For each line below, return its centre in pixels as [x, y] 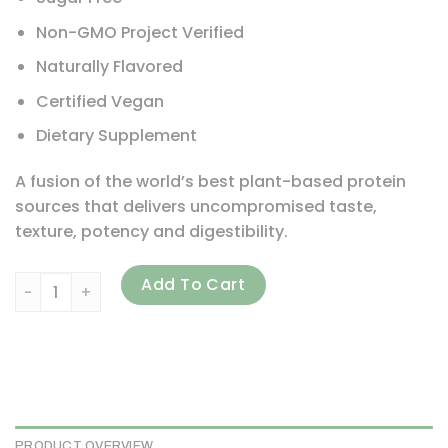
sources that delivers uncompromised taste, [196, 207]
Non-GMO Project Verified [139, 32]
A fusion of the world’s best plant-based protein [210, 182]
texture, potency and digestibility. [151, 232]
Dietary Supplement [116, 136]
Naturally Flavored [109, 67]
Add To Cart [193, 285]
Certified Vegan [99, 101]
